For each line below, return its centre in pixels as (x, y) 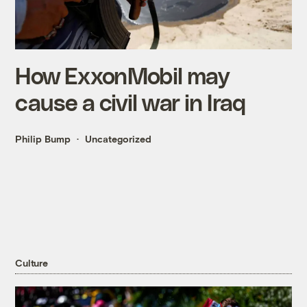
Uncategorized (119, 139)
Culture (32, 262)
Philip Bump (43, 139)
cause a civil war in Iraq (131, 102)
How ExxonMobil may (122, 75)
